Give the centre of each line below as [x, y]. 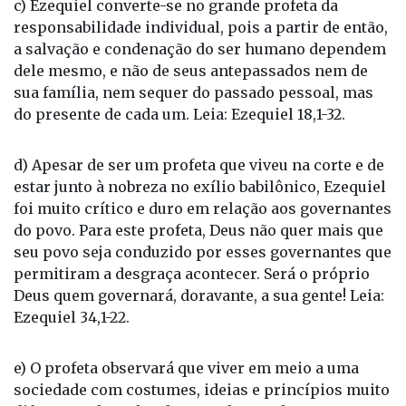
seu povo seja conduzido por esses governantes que [203, 252]
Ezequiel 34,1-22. [72, 318]
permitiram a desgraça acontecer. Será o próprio [192, 274]
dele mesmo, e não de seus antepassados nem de [191, 71]
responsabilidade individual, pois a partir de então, [201, 28]
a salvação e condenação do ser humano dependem [200, 49]
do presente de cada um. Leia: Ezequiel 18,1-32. [179, 115]
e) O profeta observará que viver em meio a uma [186, 368]
